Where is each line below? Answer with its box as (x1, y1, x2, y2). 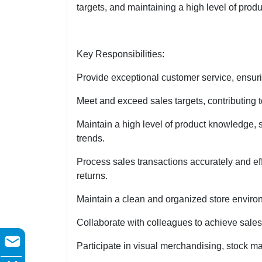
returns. (77, 170, 108, 181)
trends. (77, 133, 105, 143)
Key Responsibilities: (77, 49, 164, 59)
